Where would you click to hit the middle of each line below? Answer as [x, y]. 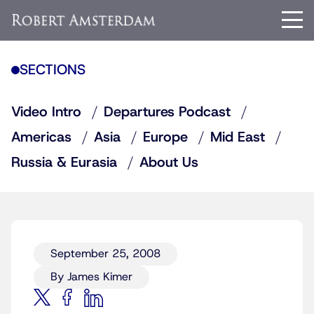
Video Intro [46, 112]
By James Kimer [91, 277]
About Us [169, 163]
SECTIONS [53, 70]
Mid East [238, 137]
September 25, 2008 [105, 254]
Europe [165, 137]
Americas [41, 137]
